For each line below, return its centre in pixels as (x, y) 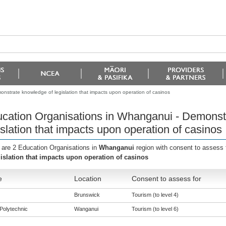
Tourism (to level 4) (155, 195)
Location (88, 179)
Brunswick (87, 195)
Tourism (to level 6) (155, 209)
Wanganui (86, 209)
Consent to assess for (166, 179)
